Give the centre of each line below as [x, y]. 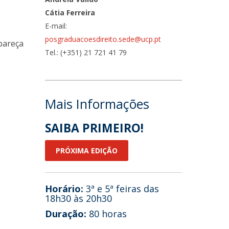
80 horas [107, 214]
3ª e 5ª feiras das [121, 189]
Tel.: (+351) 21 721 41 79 [86, 52]
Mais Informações [97, 104]
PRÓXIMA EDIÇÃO [87, 151]
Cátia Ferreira [70, 13]
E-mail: [57, 26]
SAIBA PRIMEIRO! [95, 128]
